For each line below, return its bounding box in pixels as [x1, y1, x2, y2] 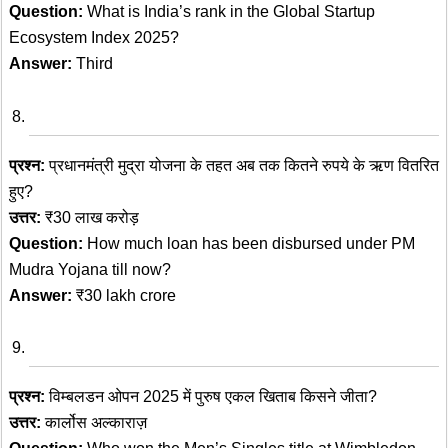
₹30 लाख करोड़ [41, 208, 139, 226]
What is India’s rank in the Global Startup [83, 2, 375, 20]
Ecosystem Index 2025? [9, 28, 179, 46]
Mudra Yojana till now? [9, 260, 171, 278]
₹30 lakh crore [72, 286, 176, 304]
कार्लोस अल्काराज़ [41, 414, 147, 432]
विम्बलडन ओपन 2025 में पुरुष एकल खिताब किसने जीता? [45, 388, 377, 406]
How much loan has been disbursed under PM [83, 234, 415, 252]
